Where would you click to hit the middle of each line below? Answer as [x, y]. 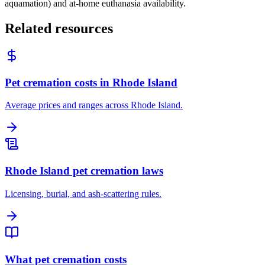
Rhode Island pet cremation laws [84, 171]
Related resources [59, 29]
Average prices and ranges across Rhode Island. [94, 105]
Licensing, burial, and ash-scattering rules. [83, 193]
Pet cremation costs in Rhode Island [91, 82]
